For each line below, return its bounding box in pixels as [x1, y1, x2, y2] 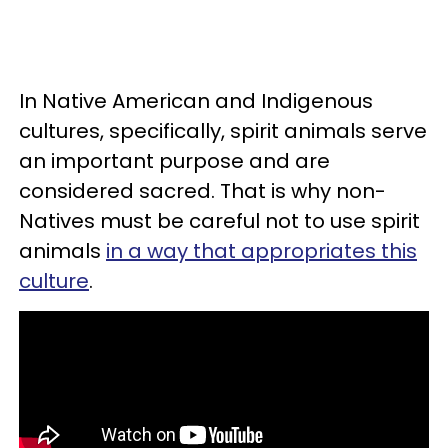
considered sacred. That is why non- [19, 176, 386, 205]
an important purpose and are [19, 146, 330, 175]
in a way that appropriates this [106, 236, 417, 265]
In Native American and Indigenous [19, 86, 373, 115]
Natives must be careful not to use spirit [19, 206, 420, 235]
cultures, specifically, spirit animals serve [19, 116, 427, 145]
